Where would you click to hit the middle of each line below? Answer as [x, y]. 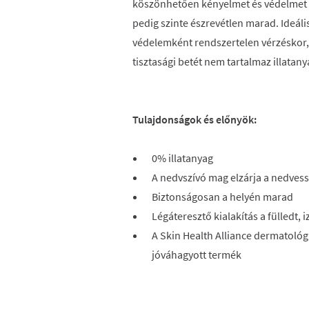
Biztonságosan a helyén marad [222, 197]
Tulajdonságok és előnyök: [195, 119]
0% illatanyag [182, 158]
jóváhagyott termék [199, 255]
